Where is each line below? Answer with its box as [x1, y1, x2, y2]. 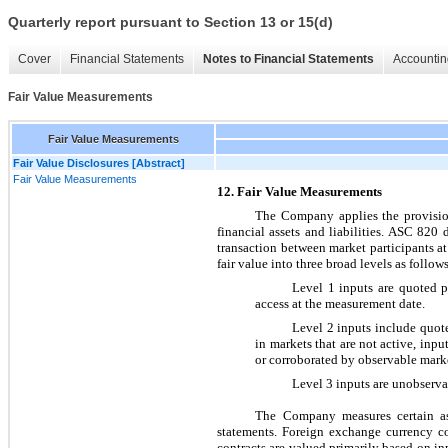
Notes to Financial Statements [203, 52, 374, 67]
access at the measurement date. [255, 295, 426, 311]
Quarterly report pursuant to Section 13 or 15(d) [8, 14, 333, 31]
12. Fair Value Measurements [217, 183, 382, 199]
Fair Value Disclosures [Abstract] [13, 156, 185, 169]
